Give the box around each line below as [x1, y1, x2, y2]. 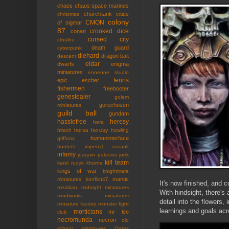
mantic [112, 176, 129, 182]
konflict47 [85, 176, 108, 182]
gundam [109, 110, 129, 117]
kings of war [57, 168, 97, 174]
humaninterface [90, 135, 129, 142]
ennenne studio [88, 70, 129, 76]
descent [57, 53, 76, 59]
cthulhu [57, 37, 75, 43]
